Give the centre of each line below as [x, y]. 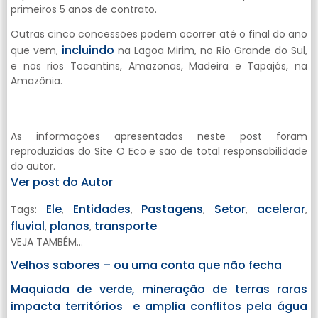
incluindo [88, 50]
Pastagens [172, 209]
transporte [126, 226]
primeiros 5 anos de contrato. [85, 9]
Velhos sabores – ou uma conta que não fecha [146, 265]
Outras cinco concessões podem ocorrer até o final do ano [159, 34]
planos [70, 226]
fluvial [28, 226]
